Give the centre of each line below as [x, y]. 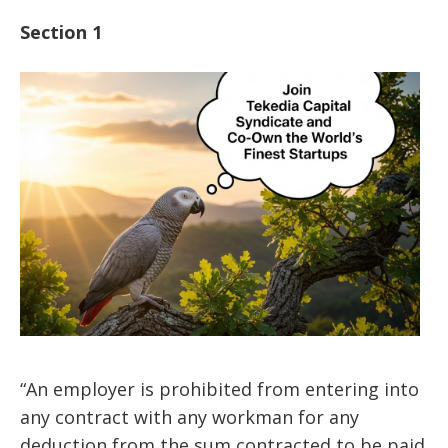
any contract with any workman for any [189, 417]
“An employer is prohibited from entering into [219, 389]
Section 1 [61, 31]
